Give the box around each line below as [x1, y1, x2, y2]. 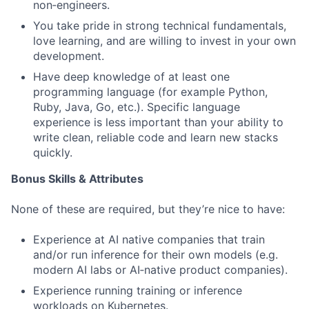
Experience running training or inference [33, 283, 242, 297]
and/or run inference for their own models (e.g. [33, 248, 278, 261]
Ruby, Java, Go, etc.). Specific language [33, 100, 240, 114]
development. [33, 49, 104, 63]
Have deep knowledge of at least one [33, 70, 230, 83]
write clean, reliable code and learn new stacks [33, 130, 278, 144]
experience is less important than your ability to [33, 115, 283, 129]
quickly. [33, 146, 72, 159]
